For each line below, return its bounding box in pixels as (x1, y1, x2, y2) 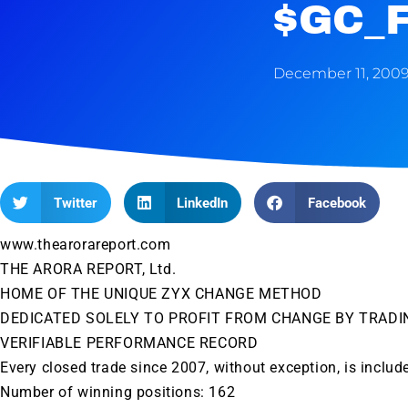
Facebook (307, 194, 366, 211)
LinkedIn (177, 194, 228, 211)
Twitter (53, 194, 97, 211)
